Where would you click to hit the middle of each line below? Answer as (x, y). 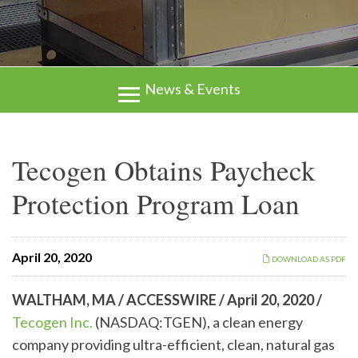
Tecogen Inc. (52, 322)
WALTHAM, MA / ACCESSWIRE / (119, 299)
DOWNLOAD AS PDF (308, 259)
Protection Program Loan (156, 203)
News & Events (191, 89)
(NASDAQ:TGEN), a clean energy (198, 322)
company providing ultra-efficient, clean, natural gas (173, 344)
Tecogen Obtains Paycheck (164, 169)
